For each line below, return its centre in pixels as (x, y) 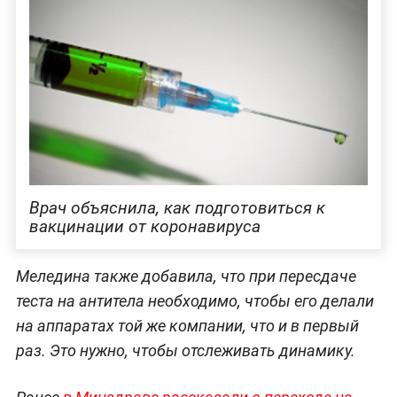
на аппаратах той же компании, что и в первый (187, 326)
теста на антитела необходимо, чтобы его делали (195, 301)
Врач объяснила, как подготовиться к (177, 207)
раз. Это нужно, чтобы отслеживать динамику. (185, 351)
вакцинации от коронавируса (144, 226)
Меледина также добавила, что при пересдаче (186, 276)
